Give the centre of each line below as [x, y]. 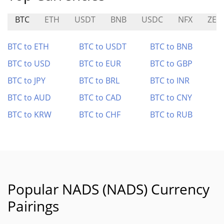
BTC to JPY [26, 80]
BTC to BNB [171, 46]
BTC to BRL [99, 80]
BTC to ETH [28, 46]
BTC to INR [170, 80]
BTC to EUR [100, 63]
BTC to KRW [29, 114]
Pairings [33, 206]
